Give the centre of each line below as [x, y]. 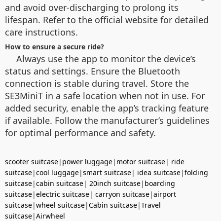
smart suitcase [107, 172]
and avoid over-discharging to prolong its [92, 7]
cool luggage [57, 172]
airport [165, 194]
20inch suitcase [115, 183]
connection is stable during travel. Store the [97, 83]
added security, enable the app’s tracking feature [107, 108]
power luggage [87, 161]
